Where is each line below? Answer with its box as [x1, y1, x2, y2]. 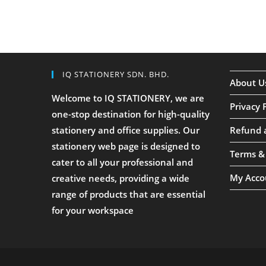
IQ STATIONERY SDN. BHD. [62, 69, 169, 80]
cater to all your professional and [52, 156, 193, 168]
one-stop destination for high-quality [52, 108, 210, 120]
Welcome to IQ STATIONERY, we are [52, 92, 204, 104]
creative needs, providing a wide [52, 172, 189, 184]
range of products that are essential [52, 188, 205, 200]
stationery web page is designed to [52, 140, 200, 152]
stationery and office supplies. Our [52, 124, 199, 136]
